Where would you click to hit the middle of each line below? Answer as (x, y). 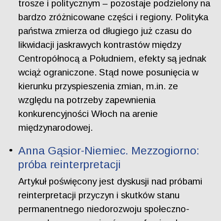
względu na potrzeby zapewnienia (87, 100)
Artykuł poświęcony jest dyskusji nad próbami (110, 181)
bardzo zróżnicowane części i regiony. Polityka (113, 17)
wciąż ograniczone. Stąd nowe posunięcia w (109, 73)
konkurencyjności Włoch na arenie (88, 114)
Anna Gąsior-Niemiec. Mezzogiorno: (109, 150)
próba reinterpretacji (70, 164)
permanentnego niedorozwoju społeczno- (104, 209)
